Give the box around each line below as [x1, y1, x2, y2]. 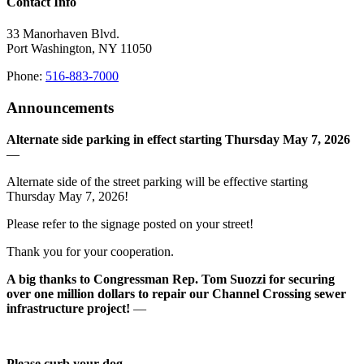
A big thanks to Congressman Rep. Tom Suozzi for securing [6, 271, 335, 286]
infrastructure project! [6, 301, 130, 315]
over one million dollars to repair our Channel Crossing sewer [6, 286, 346, 301]
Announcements [6, 99, 114, 117]
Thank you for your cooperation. [6, 244, 174, 258]
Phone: [6, 69, 45, 84]
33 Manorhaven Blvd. [6, 27, 119, 41]
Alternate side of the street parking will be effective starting [6, 174, 308, 188]
